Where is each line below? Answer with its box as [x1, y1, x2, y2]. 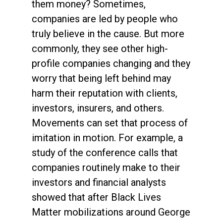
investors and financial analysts [32, 176, 166, 188]
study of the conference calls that [32, 146, 178, 159]
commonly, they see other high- [32, 42, 168, 55]
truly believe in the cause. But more [32, 27, 184, 40]
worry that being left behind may [32, 72, 171, 84]
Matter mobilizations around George [32, 206, 190, 218]
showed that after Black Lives [32, 191, 161, 203]
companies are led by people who [32, 12, 178, 25]
